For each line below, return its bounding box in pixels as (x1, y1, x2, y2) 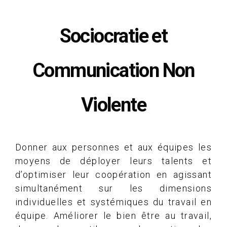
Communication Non (32, 59, 195, 82)
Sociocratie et (59, 24, 168, 47)
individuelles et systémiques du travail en (15, 196, 212, 207)
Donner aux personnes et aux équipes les (15, 141, 212, 153)
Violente (81, 93, 146, 116)
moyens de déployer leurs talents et (15, 155, 212, 166)
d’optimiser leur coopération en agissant (15, 169, 212, 180)
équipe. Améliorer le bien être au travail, (15, 210, 212, 221)
